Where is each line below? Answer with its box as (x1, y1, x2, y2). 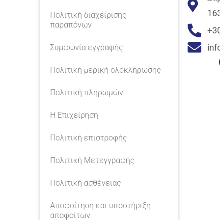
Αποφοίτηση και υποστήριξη (50, 201, 151, 210)
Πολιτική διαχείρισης (50, 10, 127, 20)
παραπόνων (50, 20, 92, 29)
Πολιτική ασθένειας (50, 178, 121, 188)
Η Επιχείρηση (50, 110, 98, 120)
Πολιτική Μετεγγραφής (50, 156, 135, 165)
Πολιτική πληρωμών (50, 88, 123, 97)
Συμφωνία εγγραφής (50, 43, 123, 52)
